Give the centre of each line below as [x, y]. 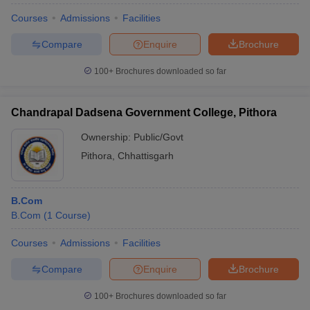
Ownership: [107, 137]
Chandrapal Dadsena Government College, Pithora [144, 112]
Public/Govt [158, 137]
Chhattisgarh [146, 156]
